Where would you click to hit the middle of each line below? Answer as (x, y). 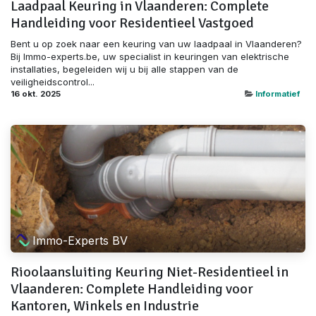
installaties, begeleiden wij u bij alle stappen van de (124, 69)
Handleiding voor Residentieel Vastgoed (132, 23)
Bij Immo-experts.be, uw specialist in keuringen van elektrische (150, 57)
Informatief (278, 94)
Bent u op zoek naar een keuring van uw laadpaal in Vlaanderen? (156, 44)
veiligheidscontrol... (53, 82)
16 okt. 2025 (36, 94)
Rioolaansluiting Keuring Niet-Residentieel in (150, 272)
